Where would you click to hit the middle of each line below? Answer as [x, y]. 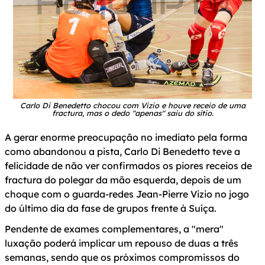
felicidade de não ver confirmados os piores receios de [128, 165]
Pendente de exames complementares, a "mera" [114, 229]
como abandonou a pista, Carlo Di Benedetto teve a [122, 151]
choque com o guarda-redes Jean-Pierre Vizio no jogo [127, 194]
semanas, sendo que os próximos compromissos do [122, 258]
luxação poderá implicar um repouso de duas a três [122, 243]
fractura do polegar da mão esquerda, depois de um [123, 180]
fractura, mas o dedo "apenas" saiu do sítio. [132, 113]
